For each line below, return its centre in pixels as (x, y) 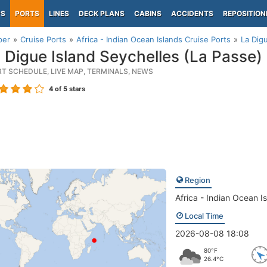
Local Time (203, 216)
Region (196, 180)
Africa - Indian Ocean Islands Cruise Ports (153, 39)
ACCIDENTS (192, 13)
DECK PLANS (102, 13)
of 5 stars (69, 89)
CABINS (148, 13)
